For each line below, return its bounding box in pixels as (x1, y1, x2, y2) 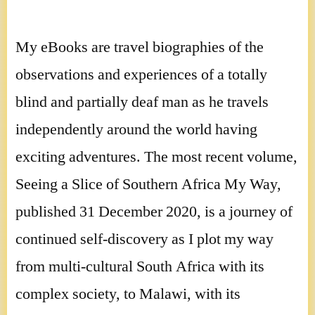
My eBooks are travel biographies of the (15, 37, 264, 57)
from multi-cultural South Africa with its (15, 256, 264, 276)
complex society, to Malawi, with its (15, 283, 240, 304)
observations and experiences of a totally (15, 64, 267, 84)
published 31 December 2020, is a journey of (15, 201, 292, 221)
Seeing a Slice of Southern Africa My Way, (15, 174, 281, 194)
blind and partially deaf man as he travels (15, 91, 269, 112)
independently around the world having (15, 119, 257, 139)
